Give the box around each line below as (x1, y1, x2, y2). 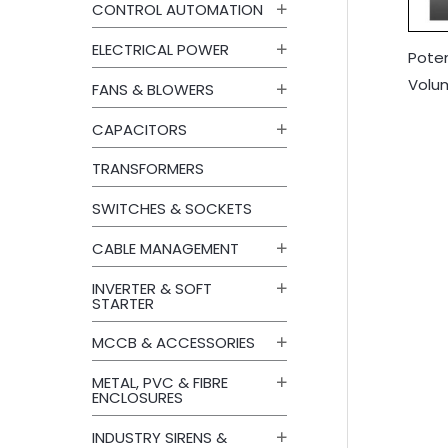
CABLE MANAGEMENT (92, 237, 239, 259)
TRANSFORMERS (92, 158, 204, 180)
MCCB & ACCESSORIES (92, 332, 255, 354)
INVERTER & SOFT (92, 277, 212, 299)
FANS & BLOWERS (92, 78, 214, 100)
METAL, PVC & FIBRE (92, 372, 228, 394)
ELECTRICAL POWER (92, 39, 229, 61)
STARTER (92, 292, 154, 314)
